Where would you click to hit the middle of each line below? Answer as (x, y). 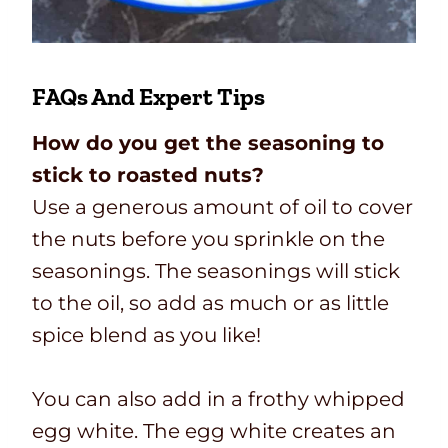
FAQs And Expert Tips (148, 97)
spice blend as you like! (146, 335)
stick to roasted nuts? (148, 175)
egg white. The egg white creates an (214, 431)
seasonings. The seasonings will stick (216, 271)
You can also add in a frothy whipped (218, 399)
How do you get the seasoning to (208, 143)
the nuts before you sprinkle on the (208, 239)
